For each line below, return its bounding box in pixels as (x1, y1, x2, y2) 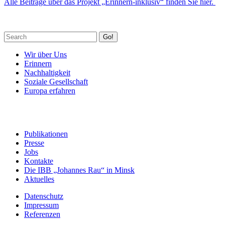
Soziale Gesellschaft (24, 77, 88, 86)
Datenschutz (24, 192, 63, 201)
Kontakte (24, 157, 53, 166)
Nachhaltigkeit (24, 68, 70, 77)
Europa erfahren (24, 86, 75, 95)
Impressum (24, 201, 59, 210)
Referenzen (24, 210, 60, 219)
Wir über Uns (24, 50, 67, 59)
